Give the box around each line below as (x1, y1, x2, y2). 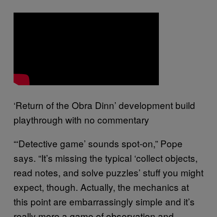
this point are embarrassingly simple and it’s (14, 194, 195, 208)
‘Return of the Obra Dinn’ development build (14, 98, 195, 111)
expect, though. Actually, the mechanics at (14, 180, 189, 193)
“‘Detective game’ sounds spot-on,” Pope (14, 136, 183, 150)
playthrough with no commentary (14, 112, 149, 126)
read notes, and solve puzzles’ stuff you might (14, 165, 203, 179)
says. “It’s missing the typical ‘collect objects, (14, 151, 198, 164)
